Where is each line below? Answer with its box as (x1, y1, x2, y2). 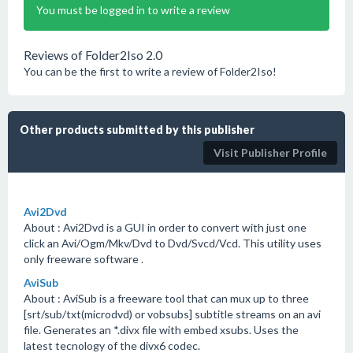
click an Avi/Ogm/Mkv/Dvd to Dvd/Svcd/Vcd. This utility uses (24, 236, 321, 250)
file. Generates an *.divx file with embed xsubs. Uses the (24, 323, 299, 336)
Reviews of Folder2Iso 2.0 (24, 47, 162, 62)
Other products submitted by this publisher (20, 123, 255, 136)
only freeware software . (24, 252, 143, 266)
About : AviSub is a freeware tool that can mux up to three (24, 292, 309, 305)
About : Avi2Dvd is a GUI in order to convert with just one (24, 221, 307, 234)
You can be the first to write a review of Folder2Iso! (24, 65, 277, 78)
